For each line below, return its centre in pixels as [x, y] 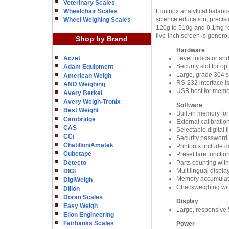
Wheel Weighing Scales [97, 20]
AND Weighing [84, 84]
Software [189, 105]
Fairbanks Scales [89, 223]
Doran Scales [83, 197]
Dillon [72, 189]
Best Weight [81, 110]
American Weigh [87, 76]
